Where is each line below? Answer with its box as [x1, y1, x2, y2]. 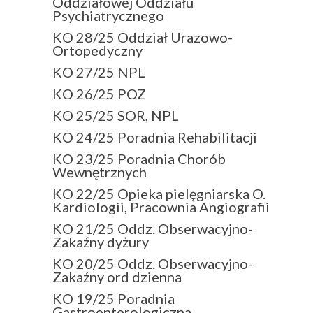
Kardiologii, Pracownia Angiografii [52, 198, 270, 215]
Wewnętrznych [52, 163, 147, 180]
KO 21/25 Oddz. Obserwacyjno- [52, 219, 253, 237]
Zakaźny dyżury [52, 233, 149, 250]
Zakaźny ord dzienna [52, 268, 182, 285]
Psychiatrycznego [52, 6, 164, 24]
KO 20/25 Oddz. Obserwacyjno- [52, 254, 253, 272]
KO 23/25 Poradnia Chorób [52, 150, 226, 167]
